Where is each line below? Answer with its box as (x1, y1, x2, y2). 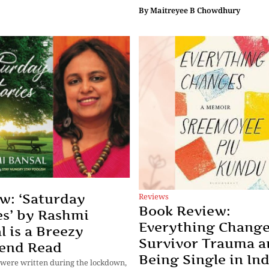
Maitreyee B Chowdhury (150, 4, 240, 16)
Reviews (139, 190, 169, 202)
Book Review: (139, 202, 231, 219)
